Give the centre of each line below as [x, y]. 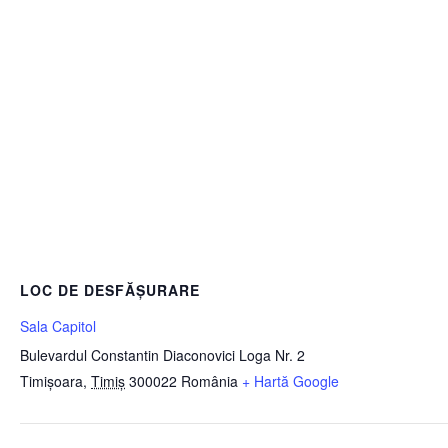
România [209, 381]
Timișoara [51, 381]
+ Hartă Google [290, 381]
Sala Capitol [58, 326]
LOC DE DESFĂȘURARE [110, 290]
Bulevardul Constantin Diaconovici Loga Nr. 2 [162, 355]
